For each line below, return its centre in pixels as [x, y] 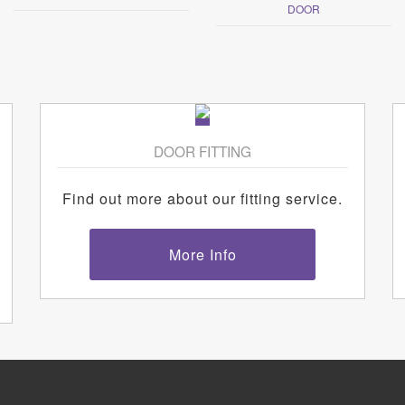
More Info [202, 254]
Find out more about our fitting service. [202, 198]
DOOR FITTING [202, 151]
